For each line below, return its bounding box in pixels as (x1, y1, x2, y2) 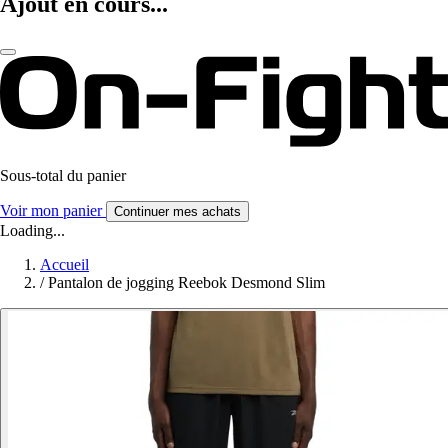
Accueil (40, 256, 89, 274)
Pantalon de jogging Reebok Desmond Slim (48, 274, 325, 292)
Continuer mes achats (114, 204, 241, 220)
